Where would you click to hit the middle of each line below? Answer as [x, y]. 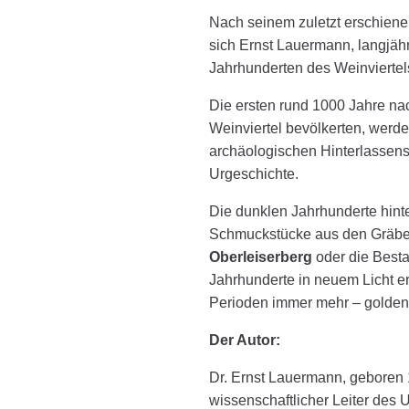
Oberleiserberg [261, 257]
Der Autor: [245, 340]
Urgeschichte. [254, 173]
